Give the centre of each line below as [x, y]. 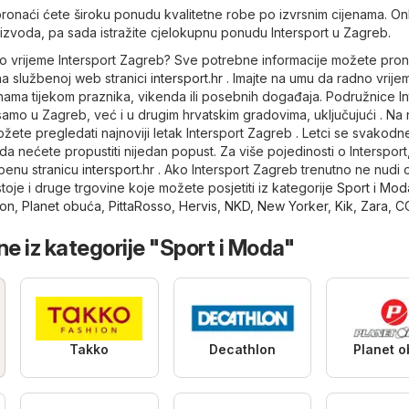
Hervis [198, 205]
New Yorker [293, 205]
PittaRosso [140, 205]
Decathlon [242, 349]
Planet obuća [62, 205]
